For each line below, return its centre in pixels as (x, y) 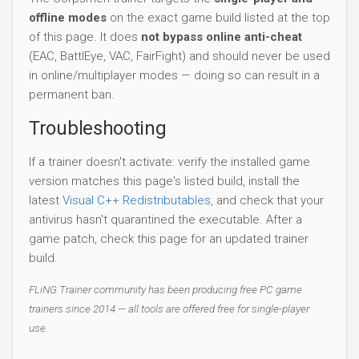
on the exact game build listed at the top (218, 17)
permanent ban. (72, 94)
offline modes (68, 17)
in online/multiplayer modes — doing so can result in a (174, 75)
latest (46, 200)
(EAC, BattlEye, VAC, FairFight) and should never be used (179, 56)
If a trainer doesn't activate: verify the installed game (169, 161)
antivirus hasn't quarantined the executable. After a (165, 219)
